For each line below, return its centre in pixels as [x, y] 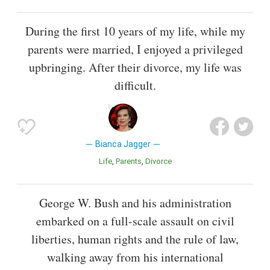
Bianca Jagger [123, 144]
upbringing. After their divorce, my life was [135, 67]
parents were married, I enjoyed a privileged [135, 49]
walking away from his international [135, 257]
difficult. [135, 85]
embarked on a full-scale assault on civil [135, 221]
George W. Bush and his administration [135, 203]
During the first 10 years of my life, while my [135, 31]
